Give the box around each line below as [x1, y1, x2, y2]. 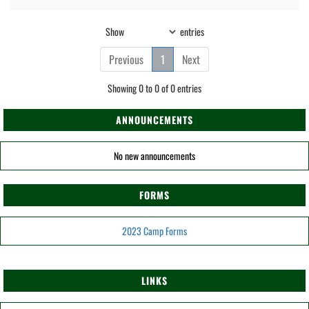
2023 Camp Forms [122, 223, 187, 238]
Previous [109, 51, 143, 68]
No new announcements [114, 148, 195, 163]
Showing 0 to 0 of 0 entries [108, 81, 201, 95]
